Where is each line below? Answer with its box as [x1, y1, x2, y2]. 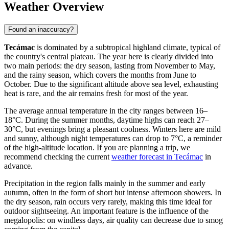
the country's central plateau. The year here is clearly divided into [4, 52, 213, 61]
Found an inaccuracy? [8, 26, 74, 34]
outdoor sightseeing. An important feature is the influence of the [4, 207, 209, 216]
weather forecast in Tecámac [111, 152, 203, 162]
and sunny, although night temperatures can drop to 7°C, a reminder [4, 134, 222, 143]
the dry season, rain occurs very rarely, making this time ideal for [4, 197, 212, 207]
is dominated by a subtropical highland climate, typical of [35, 43, 220, 52]
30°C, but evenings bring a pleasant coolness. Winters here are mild [4, 125, 221, 134]
